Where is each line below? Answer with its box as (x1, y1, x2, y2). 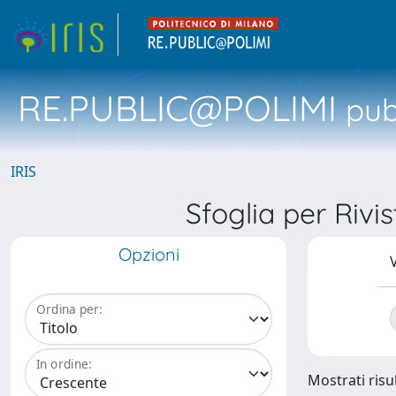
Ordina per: (36, 301, 103, 318)
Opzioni (118, 243, 179, 265)
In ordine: (36, 355, 92, 373)
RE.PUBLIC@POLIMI (18, 86, 337, 130)
